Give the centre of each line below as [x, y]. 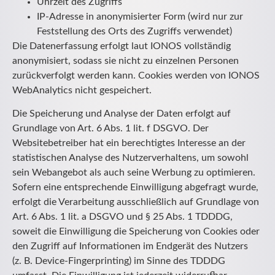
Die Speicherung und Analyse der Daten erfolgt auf [122, 114]
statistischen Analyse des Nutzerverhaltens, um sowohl [130, 158]
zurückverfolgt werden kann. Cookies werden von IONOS [136, 75]
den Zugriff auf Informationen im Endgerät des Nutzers [130, 246]
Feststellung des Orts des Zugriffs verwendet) [134, 31]
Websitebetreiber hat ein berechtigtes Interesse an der [129, 143]
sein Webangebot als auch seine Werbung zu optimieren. [134, 173]
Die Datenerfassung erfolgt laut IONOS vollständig [122, 46]
